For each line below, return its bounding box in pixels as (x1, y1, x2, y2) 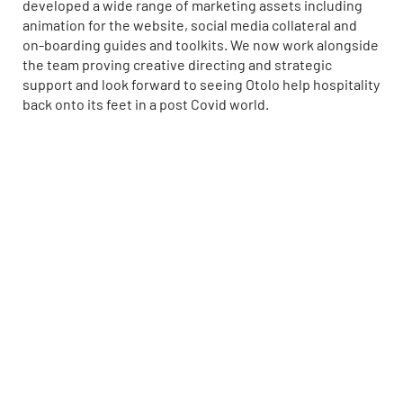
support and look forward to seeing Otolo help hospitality (22, 76, 380, 94)
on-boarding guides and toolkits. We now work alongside (22, 36, 379, 54)
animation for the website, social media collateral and (22, 16, 357, 34)
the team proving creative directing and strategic (22, 56, 332, 74)
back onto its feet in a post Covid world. (22, 95, 269, 113)
